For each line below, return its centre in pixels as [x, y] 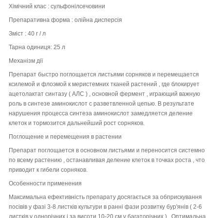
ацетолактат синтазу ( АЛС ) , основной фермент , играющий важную [104, 94]
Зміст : [18, 33]
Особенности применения [45, 183]
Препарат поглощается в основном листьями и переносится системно [107, 150]
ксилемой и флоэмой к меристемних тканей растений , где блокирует [104, 84]
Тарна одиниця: [31, 47]
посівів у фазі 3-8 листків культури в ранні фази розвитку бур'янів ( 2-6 [105, 207]
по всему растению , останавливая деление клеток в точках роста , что [107, 160]
